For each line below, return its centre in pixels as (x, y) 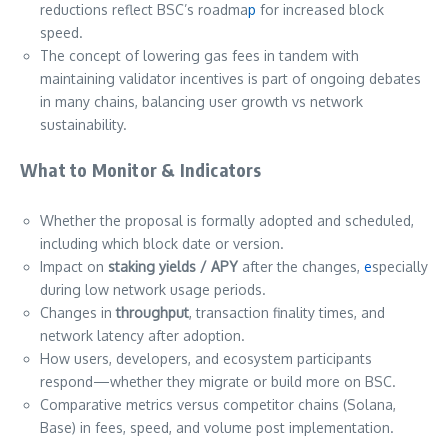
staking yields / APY (173, 267)
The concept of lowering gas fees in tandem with (199, 56)
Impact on (74, 267)
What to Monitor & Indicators (141, 170)
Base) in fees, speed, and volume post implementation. (217, 428)
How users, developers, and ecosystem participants (206, 359)
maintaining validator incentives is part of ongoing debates (230, 79)
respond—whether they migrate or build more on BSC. (218, 382)
